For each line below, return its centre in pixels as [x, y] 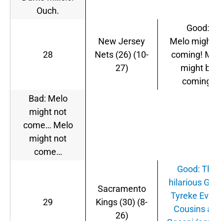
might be [198, 68]
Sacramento [122, 189]
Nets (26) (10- [122, 55]
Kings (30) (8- [122, 202]
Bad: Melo [48, 99]
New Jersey [122, 41]
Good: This [198, 169]
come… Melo [48, 125]
